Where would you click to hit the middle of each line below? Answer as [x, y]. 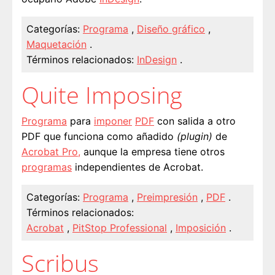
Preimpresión [167, 197]
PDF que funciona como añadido [99, 136]
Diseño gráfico [171, 29]
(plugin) [195, 136]
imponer [113, 121]
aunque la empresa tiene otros [153, 151]
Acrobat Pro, [51, 151]
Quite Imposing [102, 94]
